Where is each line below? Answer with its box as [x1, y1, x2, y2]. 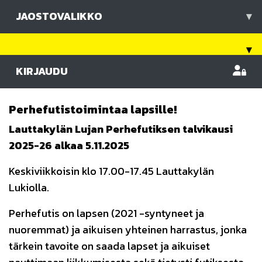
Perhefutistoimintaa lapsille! [9, 101, 177, 118]
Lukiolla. [9, 180, 49, 195]
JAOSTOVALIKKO [16, 8, 102, 24]
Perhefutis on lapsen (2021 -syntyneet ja [9, 205, 204, 221]
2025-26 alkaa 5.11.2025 [9, 137, 129, 153]
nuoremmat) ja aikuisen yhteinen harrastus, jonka [9, 222, 247, 237]
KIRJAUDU [16, 63, 68, 79]
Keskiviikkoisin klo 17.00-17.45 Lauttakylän [9, 163, 214, 179]
